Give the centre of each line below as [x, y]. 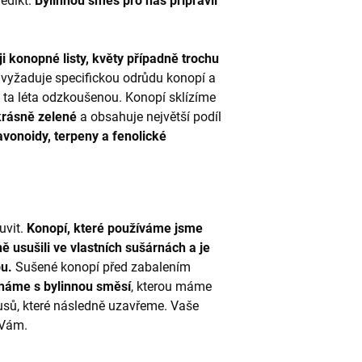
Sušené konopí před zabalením [101, 267]
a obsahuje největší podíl [149, 117]
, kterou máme [171, 287]
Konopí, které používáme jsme [115, 229]
